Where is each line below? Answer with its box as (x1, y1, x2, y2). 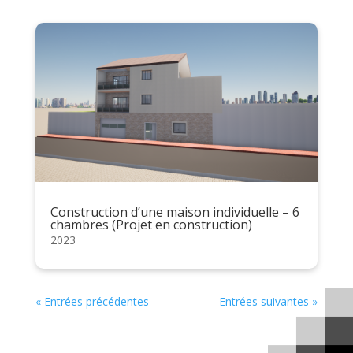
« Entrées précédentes (35, 293, 149, 309)
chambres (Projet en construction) (50, 215, 252, 233)
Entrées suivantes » (219, 293, 318, 309)
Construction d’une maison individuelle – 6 (50, 203, 299, 221)
